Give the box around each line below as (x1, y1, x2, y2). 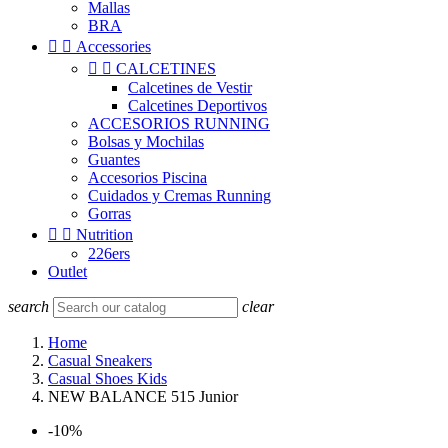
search (8, 298, 49, 315)
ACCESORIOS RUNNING (88, 115, 270, 132)
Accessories (76, 38, 151, 55)
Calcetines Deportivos (128, 97, 267, 114)
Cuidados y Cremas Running (88, 187, 271, 204)
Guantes (88, 151, 140, 168)
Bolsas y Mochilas (88, 133, 204, 150)
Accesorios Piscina (88, 169, 207, 186)
